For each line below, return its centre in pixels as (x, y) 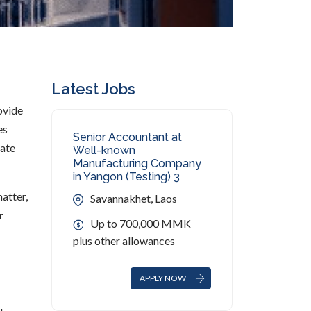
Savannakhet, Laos (133, 198)
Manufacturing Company (137, 163)
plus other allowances (124, 241)
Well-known (104, 150)
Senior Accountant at (127, 137)
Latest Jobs (93, 89)
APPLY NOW (163, 278)
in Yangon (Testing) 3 (126, 177)
